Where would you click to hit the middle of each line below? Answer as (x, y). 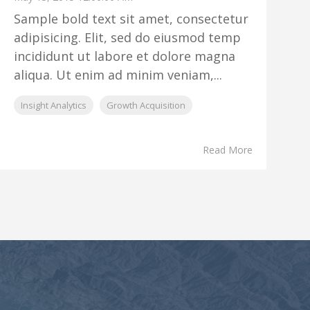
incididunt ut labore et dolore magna (125, 56)
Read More (227, 150)
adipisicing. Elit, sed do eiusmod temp (128, 37)
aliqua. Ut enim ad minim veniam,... (118, 75)
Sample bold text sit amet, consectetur (131, 19)
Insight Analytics (54, 105)
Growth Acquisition (146, 105)
